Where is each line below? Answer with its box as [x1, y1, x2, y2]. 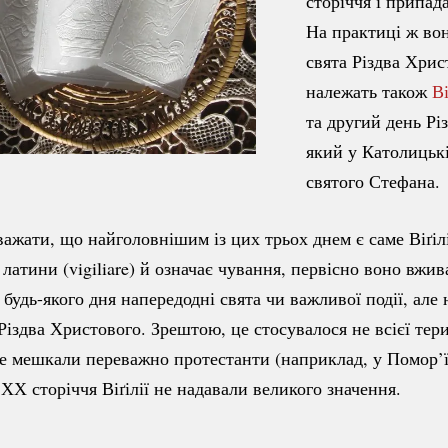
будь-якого [4, 285, 84, 310]
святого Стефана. [306, 168, 440, 193]
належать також [306, 78, 432, 103]
